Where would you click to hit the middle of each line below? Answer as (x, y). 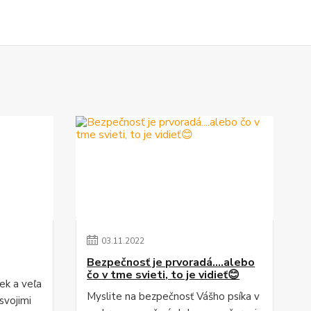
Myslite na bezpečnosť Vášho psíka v (174, 296)
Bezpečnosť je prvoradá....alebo (171, 262)
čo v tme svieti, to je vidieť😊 (163, 275)
